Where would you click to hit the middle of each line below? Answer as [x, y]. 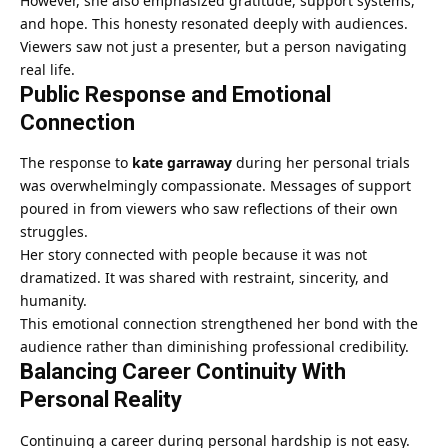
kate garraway [182, 163]
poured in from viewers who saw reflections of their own [209, 209]
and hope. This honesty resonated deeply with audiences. [214, 23]
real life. [47, 69]
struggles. [54, 232]
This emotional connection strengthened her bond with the [219, 324]
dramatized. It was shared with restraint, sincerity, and [204, 278]
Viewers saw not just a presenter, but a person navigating [213, 46]
